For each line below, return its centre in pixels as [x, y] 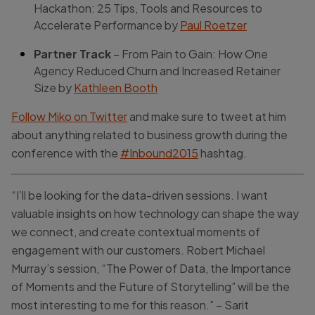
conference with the [66, 153]
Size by [54, 87]
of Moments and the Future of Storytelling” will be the [150, 286]
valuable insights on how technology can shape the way [155, 213]
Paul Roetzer [213, 25]
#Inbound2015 [159, 153]
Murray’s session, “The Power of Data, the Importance [151, 268]
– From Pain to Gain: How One [189, 53]
